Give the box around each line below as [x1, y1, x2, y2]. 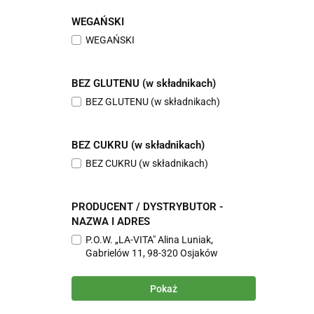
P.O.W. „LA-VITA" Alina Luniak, [86, 234, 213, 245]
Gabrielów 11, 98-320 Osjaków [86, 247, 218, 259]
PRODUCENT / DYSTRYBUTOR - [71, 200, 224, 213]
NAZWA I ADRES [71, 215, 150, 228]
